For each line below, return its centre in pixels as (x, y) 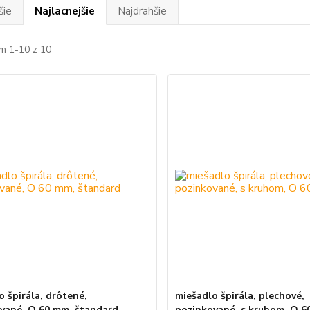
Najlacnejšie (64, 11)
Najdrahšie (142, 11)
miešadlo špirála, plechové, (240, 296)
